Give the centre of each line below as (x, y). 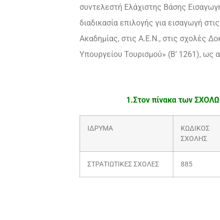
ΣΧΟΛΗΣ (194, 138)
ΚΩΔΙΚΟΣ (195, 128)
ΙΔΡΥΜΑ (100, 128)
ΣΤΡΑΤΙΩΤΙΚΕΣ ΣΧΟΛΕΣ (123, 164)
